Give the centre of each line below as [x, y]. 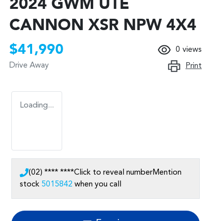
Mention [167, 173]
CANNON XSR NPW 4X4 [103, 26]
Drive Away [29, 66]
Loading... [37, 106]
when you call [98, 184]
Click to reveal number [113, 173]
